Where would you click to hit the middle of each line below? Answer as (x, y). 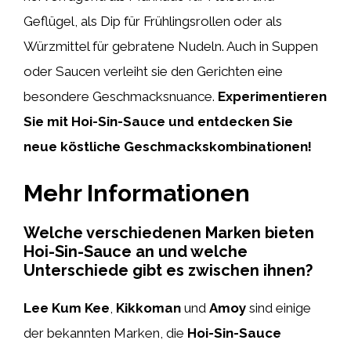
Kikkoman (148, 308)
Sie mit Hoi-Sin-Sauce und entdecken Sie (158, 121)
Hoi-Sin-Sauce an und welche (136, 251)
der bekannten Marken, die (105, 333)
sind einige (279, 308)
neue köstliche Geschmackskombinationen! (168, 147)
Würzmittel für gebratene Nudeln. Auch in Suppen (171, 46)
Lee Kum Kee (67, 308)
